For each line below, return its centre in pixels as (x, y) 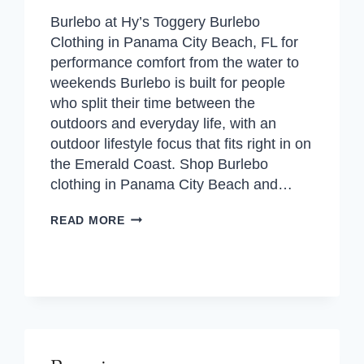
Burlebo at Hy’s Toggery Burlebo (156, 22)
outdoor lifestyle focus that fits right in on (181, 144)
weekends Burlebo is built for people (168, 83)
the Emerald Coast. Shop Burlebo (160, 164)
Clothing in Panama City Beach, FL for (175, 42)
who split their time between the (153, 103)
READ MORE (88, 220)
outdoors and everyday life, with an (164, 123)
